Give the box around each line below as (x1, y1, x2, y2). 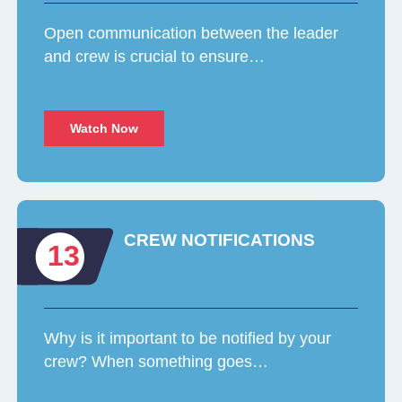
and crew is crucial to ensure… (44, 48, 266, 66)
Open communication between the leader (44, 24, 339, 43)
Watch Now (70, 121, 139, 136)
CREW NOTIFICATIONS (124, 231, 316, 250)
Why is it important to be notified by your (44, 329, 332, 348)
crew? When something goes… (44, 353, 269, 371)
